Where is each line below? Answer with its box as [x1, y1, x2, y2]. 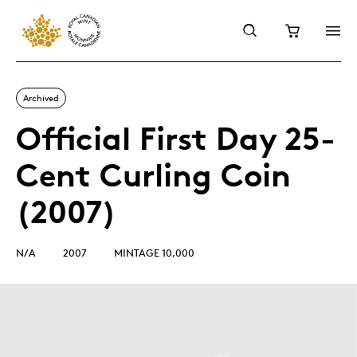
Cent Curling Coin [16, 155, 291, 194]
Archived [23, 92, 59, 104]
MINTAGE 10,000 [114, 246, 194, 259]
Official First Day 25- [16, 119, 335, 158]
